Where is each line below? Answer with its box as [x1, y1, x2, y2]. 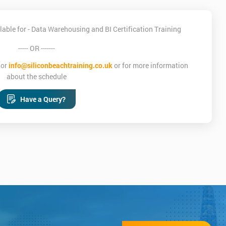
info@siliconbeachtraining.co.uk [9, 60, 113, 70]
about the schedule [6, 71, 67, 81]
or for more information [112, 60, 189, 70]
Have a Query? [20, 94, 66, 104]
